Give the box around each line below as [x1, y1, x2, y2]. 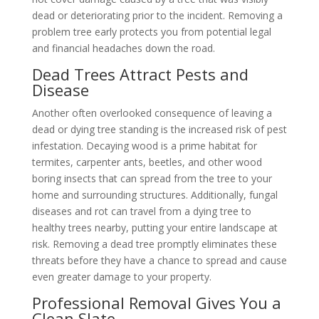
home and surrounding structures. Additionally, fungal [31, 188, 278, 202]
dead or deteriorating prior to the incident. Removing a [31, 9, 283, 23]
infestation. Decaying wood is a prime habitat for [31, 139, 257, 153]
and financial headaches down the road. [31, 41, 215, 56]
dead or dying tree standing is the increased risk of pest [31, 122, 287, 137]
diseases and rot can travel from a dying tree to [31, 204, 251, 219]
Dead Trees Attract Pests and [31, 63, 249, 85]
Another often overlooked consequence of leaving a [31, 106, 272, 120]
